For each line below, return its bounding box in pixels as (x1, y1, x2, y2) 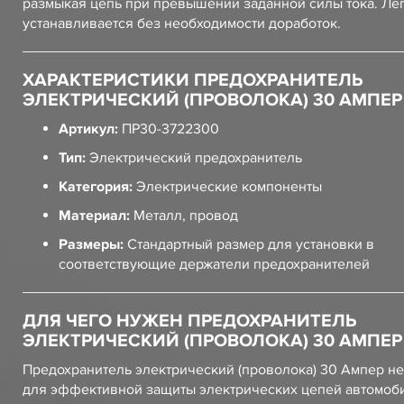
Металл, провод (130, 207, 238, 225)
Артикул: (59, 120, 118, 138)
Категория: (59, 178, 133, 196)
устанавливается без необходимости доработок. (23, 14, 341, 32)
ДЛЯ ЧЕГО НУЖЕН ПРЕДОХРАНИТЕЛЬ (23, 310, 356, 332)
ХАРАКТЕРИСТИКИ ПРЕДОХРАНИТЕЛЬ (23, 69, 363, 91)
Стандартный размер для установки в (124, 235, 374, 253)
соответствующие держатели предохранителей (59, 255, 370, 273)
